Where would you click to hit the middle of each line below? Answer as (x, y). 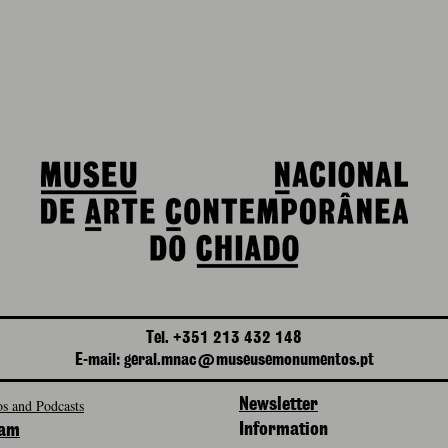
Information (283, 430)
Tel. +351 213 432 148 (224, 338)
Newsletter (278, 405)
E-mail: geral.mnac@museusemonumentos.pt (224, 360)
